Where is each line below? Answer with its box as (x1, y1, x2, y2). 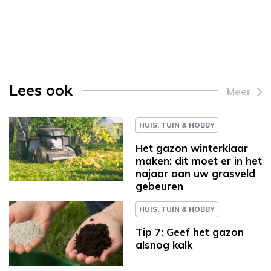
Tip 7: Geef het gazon (135, 225, 244, 238)
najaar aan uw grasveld (135, 166, 255, 180)
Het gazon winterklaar (135, 141, 248, 154)
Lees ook (9, 80, 73, 99)
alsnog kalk (135, 238, 192, 251)
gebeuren (135, 179, 183, 192)
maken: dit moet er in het (135, 154, 262, 167)
